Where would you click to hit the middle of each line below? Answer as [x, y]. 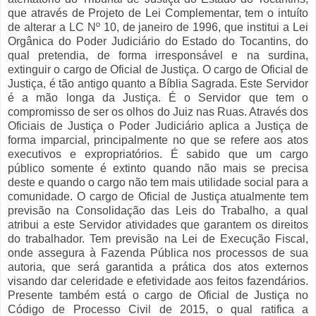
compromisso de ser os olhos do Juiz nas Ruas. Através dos [158, 112]
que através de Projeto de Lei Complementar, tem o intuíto [158, 13]
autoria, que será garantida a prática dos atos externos [158, 267]
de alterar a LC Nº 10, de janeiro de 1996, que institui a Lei [158, 28]
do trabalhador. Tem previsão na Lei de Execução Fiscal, [158, 239]
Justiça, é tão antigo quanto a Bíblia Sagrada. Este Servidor [158, 84]
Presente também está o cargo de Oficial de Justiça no [158, 296]
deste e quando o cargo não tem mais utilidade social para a [158, 183]
